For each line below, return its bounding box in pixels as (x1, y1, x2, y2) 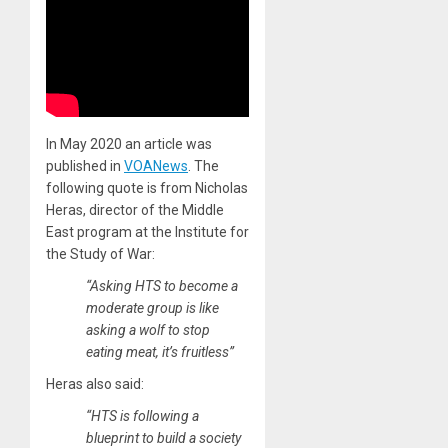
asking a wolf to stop (86, 321, 210, 338)
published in (46, 157, 124, 174)
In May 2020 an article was (46, 135, 212, 152)
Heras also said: (46, 375, 144, 392)
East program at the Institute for (46, 223, 249, 240)
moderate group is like (86, 299, 219, 316)
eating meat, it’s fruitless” (86, 343, 234, 360)
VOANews (124, 157, 188, 174)
